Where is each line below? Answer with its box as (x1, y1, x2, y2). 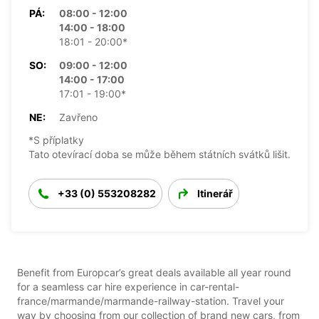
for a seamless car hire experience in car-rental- (17, 280, 239, 293)
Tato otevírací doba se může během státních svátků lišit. (28, 147, 291, 160)
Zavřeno (59, 110, 98, 123)
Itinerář (197, 187, 233, 199)
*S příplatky (28, 133, 84, 146)
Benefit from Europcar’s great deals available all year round (17, 266, 291, 278)
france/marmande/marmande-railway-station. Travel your (17, 294, 284, 307)
